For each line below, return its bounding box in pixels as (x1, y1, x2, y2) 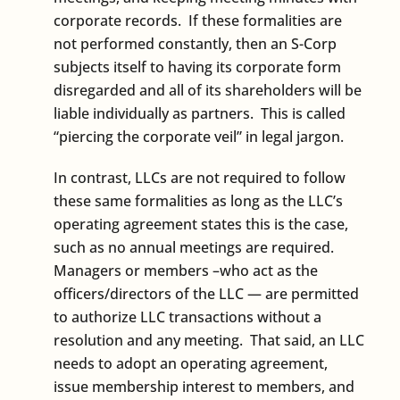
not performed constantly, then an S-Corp (54, 33, 337, 54)
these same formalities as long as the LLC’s (54, 190, 343, 211)
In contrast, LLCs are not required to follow (54, 167, 346, 187)
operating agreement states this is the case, (54, 213, 348, 234)
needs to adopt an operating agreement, (54, 353, 328, 373)
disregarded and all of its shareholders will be (54, 79, 362, 100)
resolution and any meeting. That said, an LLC (54, 329, 364, 350)
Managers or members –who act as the (54, 260, 318, 280)
